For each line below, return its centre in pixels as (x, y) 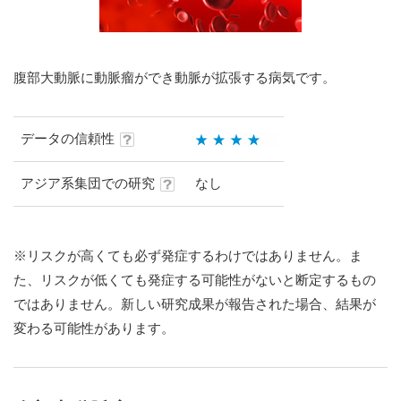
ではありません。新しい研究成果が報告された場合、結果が (195, 304)
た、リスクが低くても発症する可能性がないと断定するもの (195, 280)
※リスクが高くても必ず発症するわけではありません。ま (188, 256)
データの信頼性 (67, 138)
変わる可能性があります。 (94, 328)
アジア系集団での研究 (87, 183)
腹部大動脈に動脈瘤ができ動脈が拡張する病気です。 (175, 77)
